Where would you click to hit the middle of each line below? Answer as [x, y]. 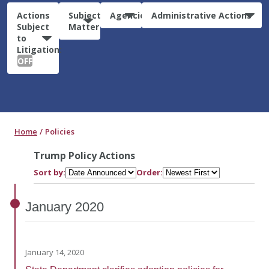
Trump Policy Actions [84, 155]
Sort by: [50, 172]
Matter [83, 26]
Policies [60, 131]
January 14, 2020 [55, 252]
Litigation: [39, 49]
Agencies [130, 15]
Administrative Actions [202, 15]
